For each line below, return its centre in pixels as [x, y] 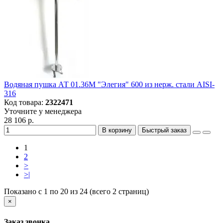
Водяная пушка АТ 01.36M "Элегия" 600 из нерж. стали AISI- [109, 85]
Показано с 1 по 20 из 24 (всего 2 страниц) [76, 192]
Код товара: [25, 103]
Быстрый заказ [164, 130]
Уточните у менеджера [43, 111]
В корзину [117, 130]
